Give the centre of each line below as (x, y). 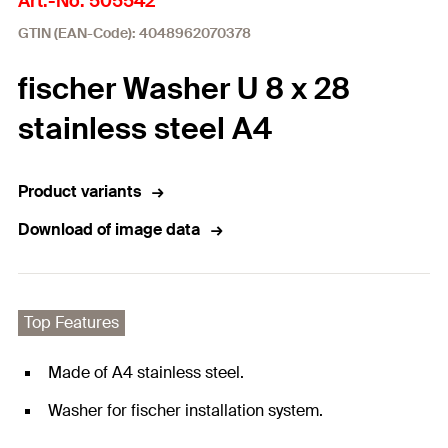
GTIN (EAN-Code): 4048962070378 (134, 33)
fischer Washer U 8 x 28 (184, 89)
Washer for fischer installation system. (185, 411)
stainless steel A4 (145, 129)
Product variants (79, 192)
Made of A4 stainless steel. (146, 373)
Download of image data (109, 230)
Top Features (71, 323)
